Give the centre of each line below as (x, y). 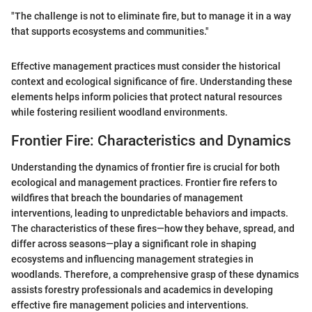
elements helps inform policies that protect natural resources (147, 96)
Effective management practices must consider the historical (146, 66)
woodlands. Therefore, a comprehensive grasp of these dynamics (155, 275)
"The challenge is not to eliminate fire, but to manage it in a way (151, 16)
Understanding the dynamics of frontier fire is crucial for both (146, 167)
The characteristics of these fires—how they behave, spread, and (153, 229)
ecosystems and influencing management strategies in (132, 259)
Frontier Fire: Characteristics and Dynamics (151, 140)
